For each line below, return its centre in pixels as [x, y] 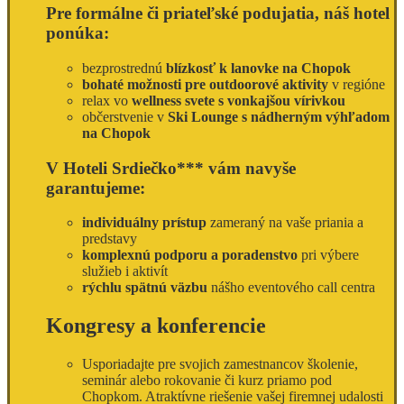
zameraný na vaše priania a [285, 223]
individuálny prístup [144, 223]
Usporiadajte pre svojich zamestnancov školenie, [220, 364]
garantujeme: [96, 188]
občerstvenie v [125, 116]
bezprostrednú [124, 68]
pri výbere [328, 255]
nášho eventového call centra [291, 288]
